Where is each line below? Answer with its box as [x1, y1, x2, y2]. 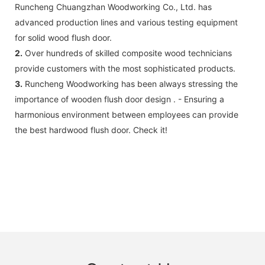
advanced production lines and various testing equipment [15, 17, 238, 27]
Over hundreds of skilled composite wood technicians [22, 47, 232, 58]
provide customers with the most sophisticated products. [15, 63, 235, 73]
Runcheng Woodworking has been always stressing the [22, 78, 238, 89]
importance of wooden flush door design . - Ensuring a [15, 93, 224, 104]
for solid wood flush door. [15, 32, 112, 43]
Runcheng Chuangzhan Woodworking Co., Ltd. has [15, 1, 212, 12]
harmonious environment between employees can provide [15, 109, 238, 119]
